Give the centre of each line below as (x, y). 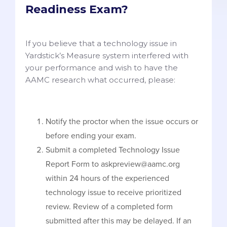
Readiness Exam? (77, 9)
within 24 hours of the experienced (107, 178)
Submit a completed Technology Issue (113, 150)
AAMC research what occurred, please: (100, 80)
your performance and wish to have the (102, 67)
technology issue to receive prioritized (113, 192)
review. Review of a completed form (109, 206)
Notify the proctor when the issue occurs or (122, 121)
